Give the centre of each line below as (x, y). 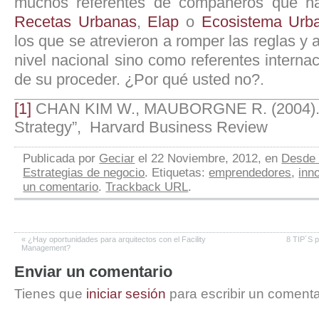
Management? (46, 248)
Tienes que (50, 294)
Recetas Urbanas (75, 22)
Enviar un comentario (93, 272)
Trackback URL (147, 187)
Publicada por (61, 158)
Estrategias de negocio (84, 172)
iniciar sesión (126, 294)
